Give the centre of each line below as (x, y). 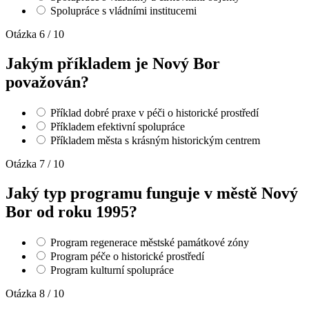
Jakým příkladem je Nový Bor (113, 64)
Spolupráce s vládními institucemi (123, 11)
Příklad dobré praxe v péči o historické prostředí (154, 113)
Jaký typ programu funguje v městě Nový (152, 193)
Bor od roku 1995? (71, 211)
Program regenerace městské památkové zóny (150, 242)
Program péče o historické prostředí (127, 256)
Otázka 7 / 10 (35, 164)
